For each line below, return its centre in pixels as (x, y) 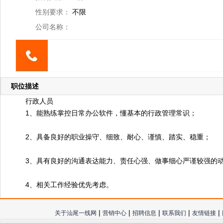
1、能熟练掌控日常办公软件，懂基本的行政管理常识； (111, 113)
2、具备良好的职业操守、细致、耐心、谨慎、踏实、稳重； (118, 137)
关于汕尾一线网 (76, 213)
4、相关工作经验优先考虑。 (69, 185)
